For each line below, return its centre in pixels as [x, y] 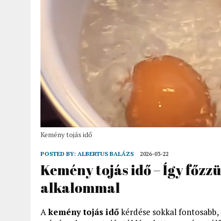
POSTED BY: [59, 153]
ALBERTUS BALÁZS [106, 153]
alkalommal [80, 187]
